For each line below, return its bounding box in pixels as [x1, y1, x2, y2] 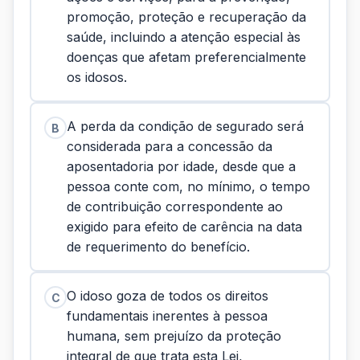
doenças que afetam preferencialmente [67, 49, 306, 65]
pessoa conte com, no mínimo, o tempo [67, 178, 310, 194]
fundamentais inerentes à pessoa [67, 308, 268, 324]
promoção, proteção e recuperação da [67, 9, 306, 25]
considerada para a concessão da [67, 138, 272, 154]
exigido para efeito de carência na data [67, 219, 302, 235]
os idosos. [67, 69, 127, 85]
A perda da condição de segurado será [67, 118, 304, 134]
